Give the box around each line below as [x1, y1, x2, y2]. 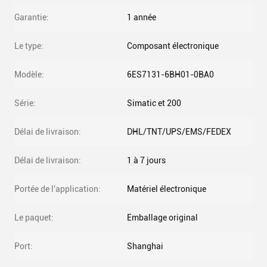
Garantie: [14, 13, 49, 22]
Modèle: [14, 70, 44, 79]
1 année [127, 13, 156, 22]
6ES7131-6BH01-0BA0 [127, 70, 214, 79]
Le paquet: [14, 213, 54, 222]
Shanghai [127, 241, 163, 251]
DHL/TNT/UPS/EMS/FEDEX [127, 127, 231, 136]
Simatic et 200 [127, 98, 181, 108]
